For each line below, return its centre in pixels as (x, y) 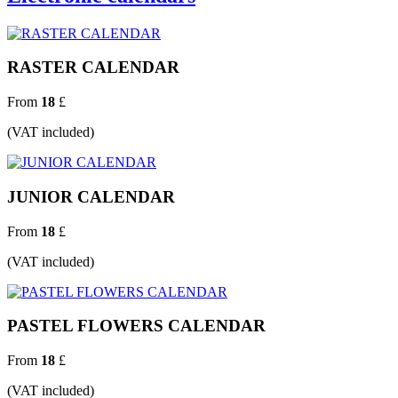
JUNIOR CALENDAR (91, 196)
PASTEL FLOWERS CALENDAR (136, 326)
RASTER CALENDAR (93, 68)
